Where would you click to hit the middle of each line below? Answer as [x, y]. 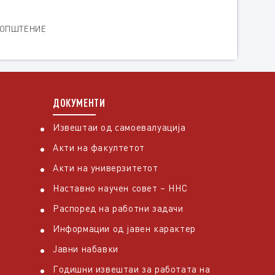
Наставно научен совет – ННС [120, 188]
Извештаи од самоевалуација [119, 127]
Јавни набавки [86, 249]
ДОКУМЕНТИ [79, 103]
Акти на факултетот [99, 148]
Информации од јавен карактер [124, 229]
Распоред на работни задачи [118, 208]
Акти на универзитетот [106, 168]
